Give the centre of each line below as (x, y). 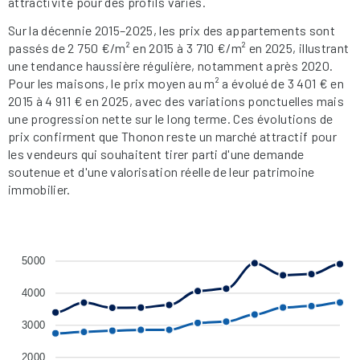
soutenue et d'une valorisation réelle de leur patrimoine (162, 171)
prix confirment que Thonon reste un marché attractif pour (172, 136)
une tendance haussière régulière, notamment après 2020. (171, 65)
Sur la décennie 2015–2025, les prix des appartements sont (172, 30)
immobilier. (39, 189)
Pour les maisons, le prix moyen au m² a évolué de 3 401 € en (176, 83)
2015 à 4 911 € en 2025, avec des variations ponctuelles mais (176, 100)
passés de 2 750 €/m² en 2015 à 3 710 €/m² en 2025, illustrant (179, 47)
